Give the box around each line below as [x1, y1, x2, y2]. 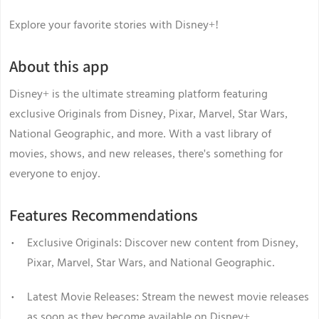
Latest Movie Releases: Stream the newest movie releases [27, 288, 309, 306]
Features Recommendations [9, 205, 198, 225]
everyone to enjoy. [9, 164, 100, 183]
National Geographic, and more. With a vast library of [9, 125, 271, 143]
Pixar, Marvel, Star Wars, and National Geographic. [27, 253, 275, 272]
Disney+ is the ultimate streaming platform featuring [9, 85, 268, 103]
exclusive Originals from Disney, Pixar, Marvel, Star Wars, [9, 105, 288, 123]
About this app [9, 56, 109, 76]
